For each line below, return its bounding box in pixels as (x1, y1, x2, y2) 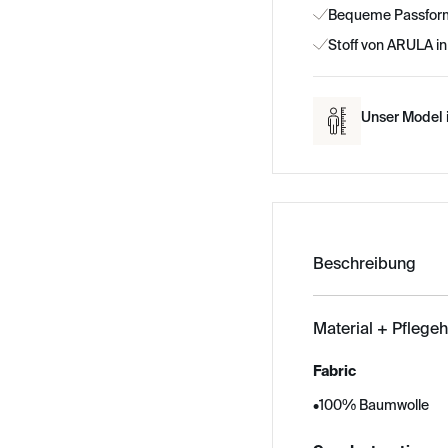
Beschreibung (313, 254, 416, 272)
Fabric (313, 363, 356, 379)
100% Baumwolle (319, 397, 429, 413)
